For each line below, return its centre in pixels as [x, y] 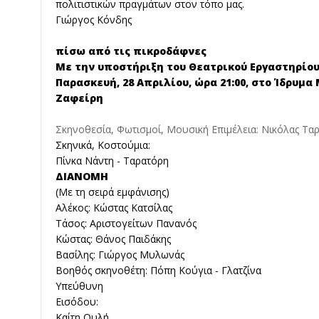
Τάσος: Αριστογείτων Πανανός [126, 224]
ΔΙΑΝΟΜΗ [82, 177]
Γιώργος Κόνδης [94, 20]
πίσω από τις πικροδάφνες [131, 51]
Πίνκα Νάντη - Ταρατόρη [112, 161]
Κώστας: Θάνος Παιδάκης [113, 239]
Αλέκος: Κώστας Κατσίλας [114, 208]
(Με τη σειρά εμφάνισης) [113, 192]
